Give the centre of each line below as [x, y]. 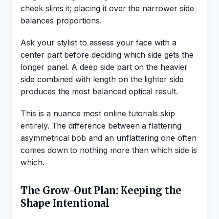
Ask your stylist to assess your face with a [99, 43]
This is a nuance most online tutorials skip [98, 113]
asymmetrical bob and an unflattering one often [109, 138]
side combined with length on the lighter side [102, 79]
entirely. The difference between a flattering [101, 126]
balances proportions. [61, 21]
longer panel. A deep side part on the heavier [104, 67]
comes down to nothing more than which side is [109, 150]
